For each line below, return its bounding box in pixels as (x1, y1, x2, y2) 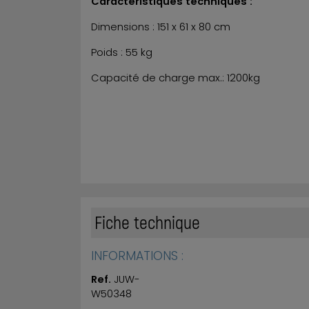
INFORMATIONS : (91, 246, 183, 264)
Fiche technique (94, 210, 200, 232)
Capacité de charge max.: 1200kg (91, 70, 260, 85)
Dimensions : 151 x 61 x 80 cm (91, 19, 230, 34)
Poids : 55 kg (91, 45, 152, 59)
